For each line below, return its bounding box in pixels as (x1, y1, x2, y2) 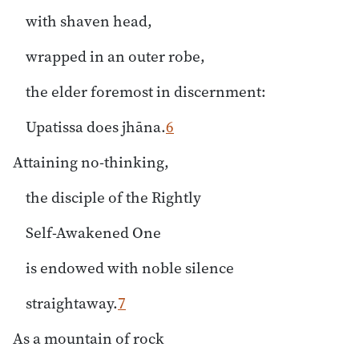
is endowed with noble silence (26, 256, 234, 278)
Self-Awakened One (26, 221, 161, 243)
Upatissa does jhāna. (26, 115, 166, 137)
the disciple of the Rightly (26, 186, 201, 208)
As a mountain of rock (13, 327, 164, 349)
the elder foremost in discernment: (26, 80, 266, 102)
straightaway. (26, 292, 118, 313)
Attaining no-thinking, (13, 151, 169, 172)
